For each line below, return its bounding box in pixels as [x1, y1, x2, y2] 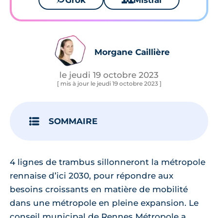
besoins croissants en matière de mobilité [10, 184, 188, 194]
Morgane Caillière [94, 47, 170, 57]
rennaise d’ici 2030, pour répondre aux [10, 171, 173, 181]
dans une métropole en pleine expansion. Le [10, 198, 199, 208]
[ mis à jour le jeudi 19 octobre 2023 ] [56, 80, 162, 87]
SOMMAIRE [49, 116, 97, 126]
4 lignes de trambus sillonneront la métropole [10, 157, 205, 167]
